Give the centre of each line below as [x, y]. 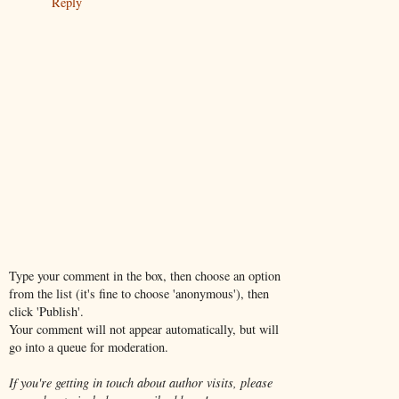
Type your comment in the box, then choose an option [145, 276]
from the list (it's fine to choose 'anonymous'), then [139, 294]
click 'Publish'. [46, 312]
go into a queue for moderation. [89, 347]
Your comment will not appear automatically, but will [144, 330]
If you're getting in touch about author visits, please [141, 383]
